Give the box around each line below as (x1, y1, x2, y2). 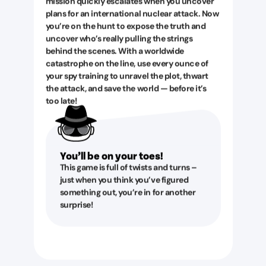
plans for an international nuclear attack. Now (45, 8, 219, 19)
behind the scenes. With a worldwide (45, 45, 184, 56)
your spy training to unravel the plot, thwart (45, 70, 208, 81)
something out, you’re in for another (59, 186, 196, 198)
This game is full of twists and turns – (59, 161, 197, 173)
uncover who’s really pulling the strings (45, 33, 193, 44)
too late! (45, 95, 77, 106)
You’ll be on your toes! (59, 148, 163, 162)
